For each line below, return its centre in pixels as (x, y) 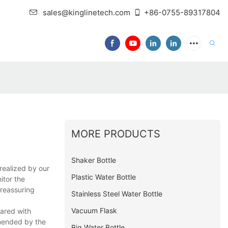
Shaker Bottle (94, 160)
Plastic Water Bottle (104, 177)
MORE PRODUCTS (116, 134)
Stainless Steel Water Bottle (117, 194)
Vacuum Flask (94, 211)
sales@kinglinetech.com (87, 12)
